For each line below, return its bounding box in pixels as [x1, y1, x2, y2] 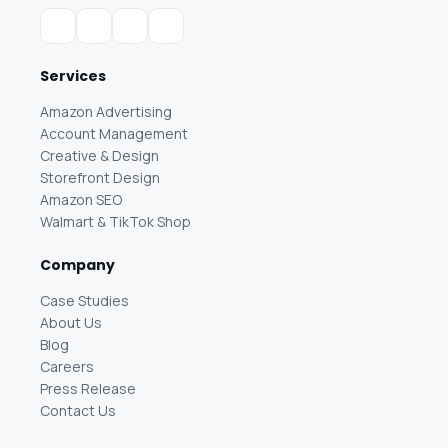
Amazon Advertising [40, 101, 173, 121]
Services [40, 65, 107, 86]
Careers [40, 356, 95, 376]
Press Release [40, 378, 137, 398]
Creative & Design [40, 145, 160, 165]
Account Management [40, 123, 189, 143]
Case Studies [40, 290, 130, 310]
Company [40, 254, 116, 275]
